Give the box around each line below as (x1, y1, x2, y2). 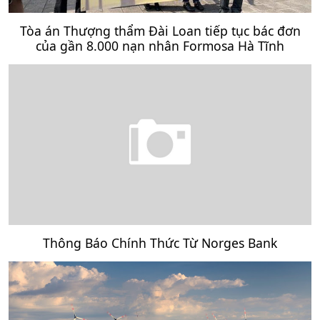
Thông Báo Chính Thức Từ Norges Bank (43, 234, 277, 251)
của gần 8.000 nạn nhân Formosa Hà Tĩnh (36, 36, 284, 54)
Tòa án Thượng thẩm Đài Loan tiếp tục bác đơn (19, 21, 301, 39)
